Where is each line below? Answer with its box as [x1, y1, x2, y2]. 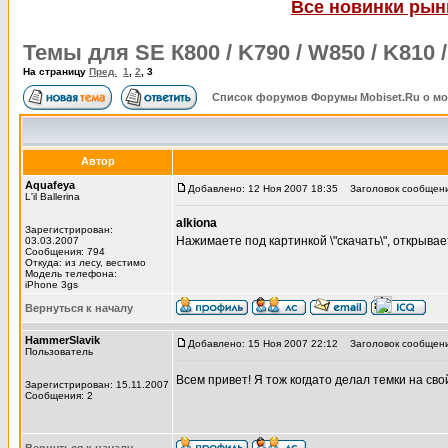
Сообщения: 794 [25, 246, 105, 257]
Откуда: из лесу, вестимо [25, 257, 146, 268]
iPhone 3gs [25, 279, 78, 290]
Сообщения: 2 [25, 390, 93, 401]
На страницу [23, 66, 89, 77]
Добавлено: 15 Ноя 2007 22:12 [188, 338, 338, 349]
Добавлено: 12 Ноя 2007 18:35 [188, 183, 338, 194]
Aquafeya [25, 179, 75, 191]
